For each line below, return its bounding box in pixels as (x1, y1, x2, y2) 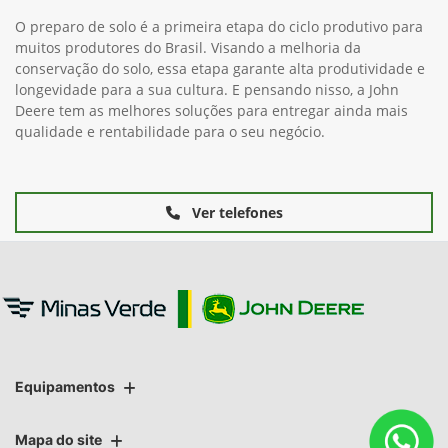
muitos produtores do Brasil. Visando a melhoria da (15, 38, 361, 58)
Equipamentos (15, 378, 115, 396)
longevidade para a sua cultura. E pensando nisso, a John (15, 80, 399, 100)
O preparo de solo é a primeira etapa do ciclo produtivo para (15, 17, 423, 37)
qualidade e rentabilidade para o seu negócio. (15, 122, 325, 142)
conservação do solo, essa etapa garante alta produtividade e (15, 59, 425, 79)
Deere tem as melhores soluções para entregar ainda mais (15, 101, 408, 121)
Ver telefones (187, 203, 283, 223)
